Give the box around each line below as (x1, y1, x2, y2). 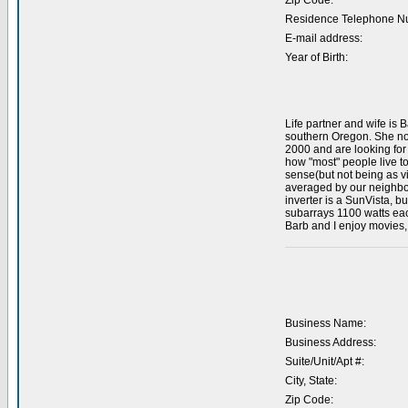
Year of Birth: (284, 51, 348, 64)
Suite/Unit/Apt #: (284, 355, 364, 368)
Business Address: (284, 336, 376, 349)
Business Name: (284, 317, 366, 330)
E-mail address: (284, 32, 362, 45)
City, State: (284, 374, 337, 387)
